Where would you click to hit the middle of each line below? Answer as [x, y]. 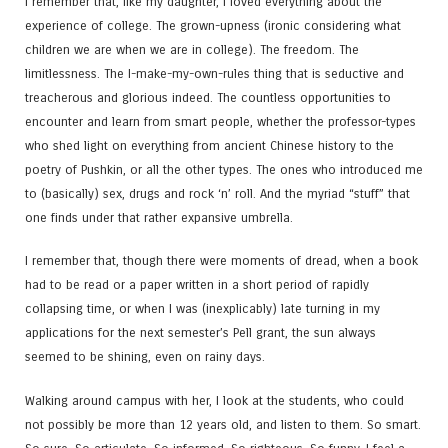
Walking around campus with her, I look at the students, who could [214, 400]
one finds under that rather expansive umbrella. [159, 218]
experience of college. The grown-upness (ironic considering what [213, 26]
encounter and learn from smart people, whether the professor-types [220, 122]
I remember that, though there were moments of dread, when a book [221, 261]
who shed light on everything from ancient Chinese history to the [209, 146]
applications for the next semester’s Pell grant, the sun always [200, 333]
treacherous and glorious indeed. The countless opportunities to [208, 98]
